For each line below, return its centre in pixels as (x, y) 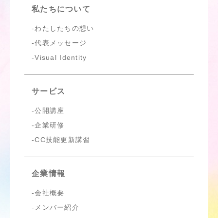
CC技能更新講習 (63, 139)
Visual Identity (61, 57)
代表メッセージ (61, 43)
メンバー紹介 (57, 207)
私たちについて (61, 9)
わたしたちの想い (64, 28)
